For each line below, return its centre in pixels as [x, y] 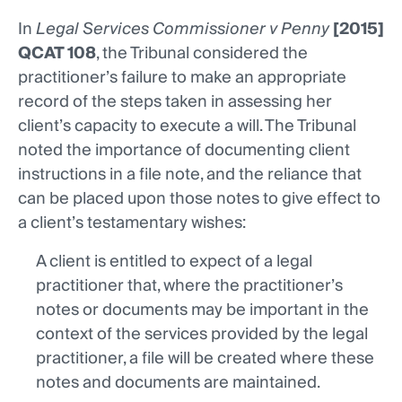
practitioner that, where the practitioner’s [189, 286]
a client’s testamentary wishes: [134, 223]
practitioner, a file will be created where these [205, 359]
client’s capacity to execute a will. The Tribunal [187, 127]
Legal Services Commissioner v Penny [183, 30]
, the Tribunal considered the [202, 54]
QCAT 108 [57, 54]
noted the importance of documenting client [184, 151]
